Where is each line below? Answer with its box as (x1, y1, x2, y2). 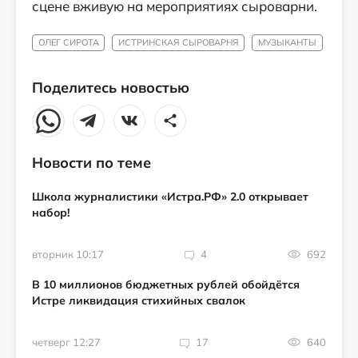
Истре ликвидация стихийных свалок (32, 293, 245, 308)
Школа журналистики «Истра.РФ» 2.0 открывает (32, 189, 308, 205)
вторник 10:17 (32, 248, 104, 261)
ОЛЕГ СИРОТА (38, 37, 99, 48)
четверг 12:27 (32, 336, 101, 349)
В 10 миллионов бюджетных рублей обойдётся (32, 277, 300, 292)
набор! (32, 205, 70, 221)
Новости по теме (32, 153, 151, 173)
